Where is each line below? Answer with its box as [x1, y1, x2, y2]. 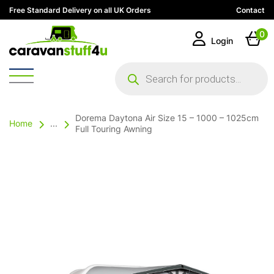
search [114, 72, 145, 81]
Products [114, 62, 156, 72]
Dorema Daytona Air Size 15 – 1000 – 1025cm [75, 114, 259, 124]
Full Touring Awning [75, 125, 152, 135]
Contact [236, 7, 265, 15]
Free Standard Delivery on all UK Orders [9, 7, 151, 15]
